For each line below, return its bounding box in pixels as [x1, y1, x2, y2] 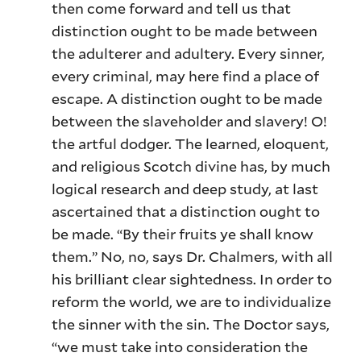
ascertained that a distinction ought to [52, 201, 321, 222]
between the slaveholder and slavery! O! [52, 111, 328, 131]
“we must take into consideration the [52, 337, 309, 357]
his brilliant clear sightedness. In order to [52, 269, 333, 289]
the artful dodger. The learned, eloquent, [52, 134, 330, 154]
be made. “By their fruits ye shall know [52, 224, 314, 244]
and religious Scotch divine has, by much [52, 156, 331, 176]
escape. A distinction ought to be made [52, 89, 323, 109]
